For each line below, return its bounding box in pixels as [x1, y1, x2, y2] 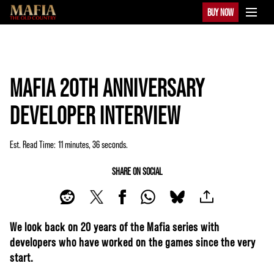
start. [10, 250, 34, 264]
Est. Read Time [10, 138, 54, 150]
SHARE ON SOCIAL [112, 165, 162, 177]
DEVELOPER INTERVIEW [10, 100, 180, 128]
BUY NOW [207, 6, 234, 18]
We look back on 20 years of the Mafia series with [10, 219, 220, 234]
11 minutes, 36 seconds [58, 138, 126, 150]
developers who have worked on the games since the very [10, 234, 256, 249]
